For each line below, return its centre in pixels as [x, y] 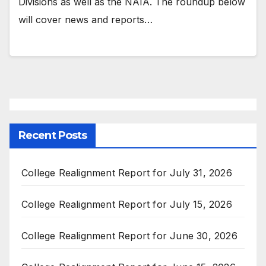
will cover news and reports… [85, 20]
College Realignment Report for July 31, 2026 [127, 172]
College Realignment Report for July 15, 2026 [127, 204]
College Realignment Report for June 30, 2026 [129, 235]
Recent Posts [53, 135]
